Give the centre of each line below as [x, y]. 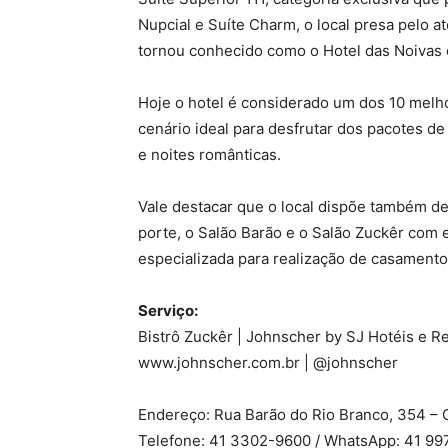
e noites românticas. [209, 155]
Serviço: [168, 311]
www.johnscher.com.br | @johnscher [268, 363]
